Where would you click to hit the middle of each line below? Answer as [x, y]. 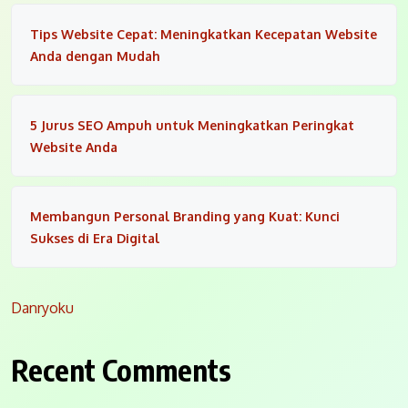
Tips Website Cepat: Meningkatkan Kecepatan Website [204, 35]
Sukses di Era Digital [95, 239]
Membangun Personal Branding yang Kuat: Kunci [185, 217]
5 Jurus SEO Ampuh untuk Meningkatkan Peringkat [192, 126]
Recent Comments [121, 370]
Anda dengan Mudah [95, 56]
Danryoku [42, 308]
